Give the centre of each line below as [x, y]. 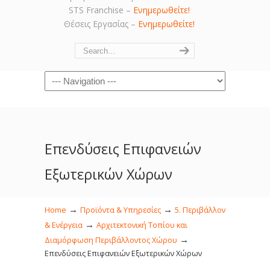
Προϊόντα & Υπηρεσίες [121, 210]
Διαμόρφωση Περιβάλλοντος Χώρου [111, 240]
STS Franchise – [101, 10]
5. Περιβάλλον [200, 210]
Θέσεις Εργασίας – [101, 24]
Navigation [66, 78]
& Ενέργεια [64, 225]
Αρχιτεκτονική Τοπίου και [142, 225]
